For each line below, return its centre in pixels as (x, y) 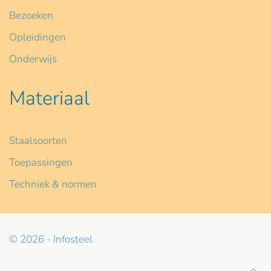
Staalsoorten (38, 140)
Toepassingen (41, 162)
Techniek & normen (53, 184)
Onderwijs (33, 59)
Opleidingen (38, 37)
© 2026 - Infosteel (51, 239)
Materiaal (49, 98)
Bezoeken (31, 15)
